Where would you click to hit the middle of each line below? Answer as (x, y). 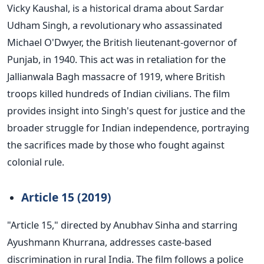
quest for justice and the (189, 111)
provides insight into (54, 111)
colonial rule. (36, 162)
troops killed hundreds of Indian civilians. (100, 94)
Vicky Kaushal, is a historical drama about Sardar (115, 8)
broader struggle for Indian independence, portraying (128, 128)
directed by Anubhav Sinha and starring (149, 225)
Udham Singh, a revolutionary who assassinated (115, 25)
